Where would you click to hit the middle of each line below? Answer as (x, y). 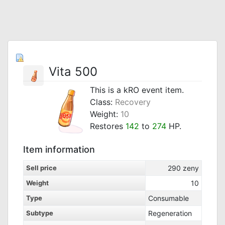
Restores (108, 126)
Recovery (133, 102)
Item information (59, 149)
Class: (102, 102)
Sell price (41, 168)
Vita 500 (73, 72)
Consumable (168, 198)
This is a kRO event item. (137, 90)
